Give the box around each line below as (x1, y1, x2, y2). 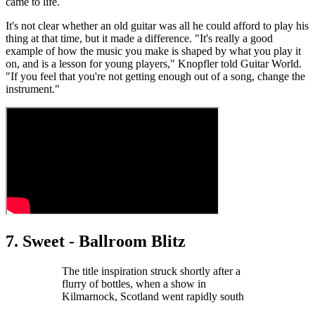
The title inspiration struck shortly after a (62, 264, 240, 277)
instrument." (6, 82, 60, 95)
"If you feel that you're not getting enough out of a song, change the (6, 70, 305, 82)
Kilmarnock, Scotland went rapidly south (62, 290, 244, 302)
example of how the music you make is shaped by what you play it (6, 44, 301, 57)
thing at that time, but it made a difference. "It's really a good (6, 32, 273, 44)
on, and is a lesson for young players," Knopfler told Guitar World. (6, 57, 302, 70)
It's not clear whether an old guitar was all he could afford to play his (6, 19, 309, 32)
